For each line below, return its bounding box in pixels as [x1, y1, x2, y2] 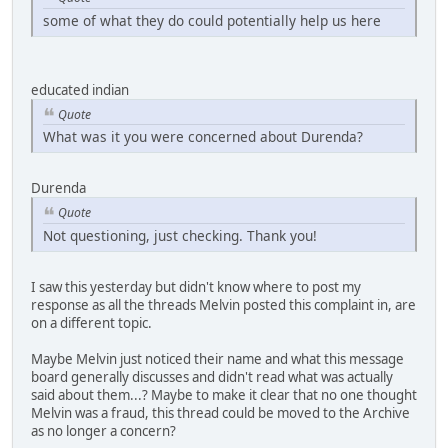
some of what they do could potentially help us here [43, 10, 381, 30]
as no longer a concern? [31, 422, 176, 441]
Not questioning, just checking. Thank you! [43, 226, 317, 246]
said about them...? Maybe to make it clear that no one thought [31, 386, 417, 405]
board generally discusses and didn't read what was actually [31, 368, 393, 387]
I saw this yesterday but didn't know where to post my [31, 278, 361, 297]
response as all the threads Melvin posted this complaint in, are [31, 296, 416, 315]
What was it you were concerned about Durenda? [43, 127, 363, 147]
